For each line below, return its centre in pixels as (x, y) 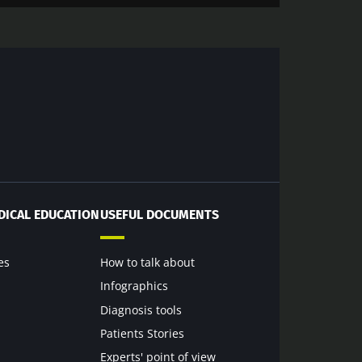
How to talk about (147, 263)
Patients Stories (142, 333)
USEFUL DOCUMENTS (160, 214)
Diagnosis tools (141, 309)
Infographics (134, 286)
